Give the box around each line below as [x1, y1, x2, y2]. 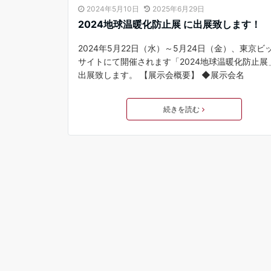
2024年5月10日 [87, 4, 139, 13]
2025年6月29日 [152, 4, 204, 13]
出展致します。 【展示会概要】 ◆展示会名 [78, 70, 244, 80]
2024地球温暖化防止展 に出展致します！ [78, 18, 261, 30]
